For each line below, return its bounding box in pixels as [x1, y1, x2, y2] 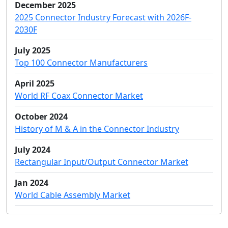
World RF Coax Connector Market [15, 90, 143, 101]
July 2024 [15, 144, 50, 155]
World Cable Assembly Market [15, 189, 130, 201]
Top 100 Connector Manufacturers [15, 57, 148, 68]
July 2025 [15, 45, 50, 56]
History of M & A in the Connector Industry [15, 123, 179, 134]
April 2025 [15, 78, 54, 89]
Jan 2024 [15, 177, 48, 188]
